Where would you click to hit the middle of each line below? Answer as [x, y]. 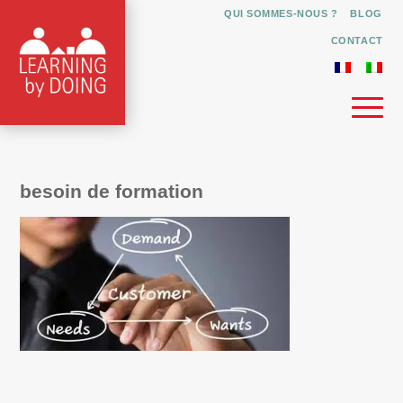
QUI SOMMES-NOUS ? [281, 13]
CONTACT [357, 40]
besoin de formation [112, 191]
